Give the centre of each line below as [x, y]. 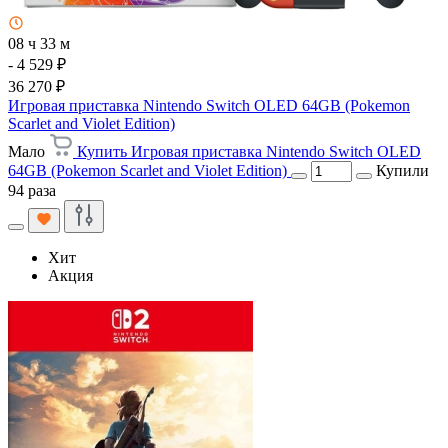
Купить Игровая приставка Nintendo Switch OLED [249, 151]
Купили [402, 170]
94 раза [32, 190]
